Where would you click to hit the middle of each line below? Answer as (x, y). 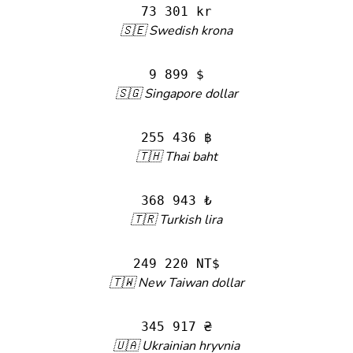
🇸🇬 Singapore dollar (176, 94)
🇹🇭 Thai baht (176, 157)
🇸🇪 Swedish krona (176, 31)
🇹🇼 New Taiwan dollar (176, 283)
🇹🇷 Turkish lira (176, 220)
